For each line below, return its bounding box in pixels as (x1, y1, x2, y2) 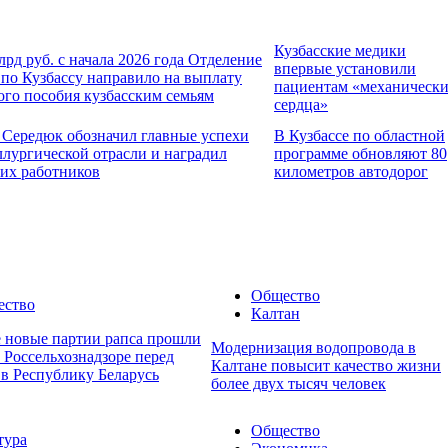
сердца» (274, 95, 328, 113)
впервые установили (274, 59, 416, 77)
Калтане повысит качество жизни (211, 357, 441, 375)
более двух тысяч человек (211, 375, 386, 393)
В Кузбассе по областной (274, 126, 445, 144)
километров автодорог (274, 162, 428, 180)
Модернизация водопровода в (211, 339, 416, 357)
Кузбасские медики (274, 41, 406, 59)
